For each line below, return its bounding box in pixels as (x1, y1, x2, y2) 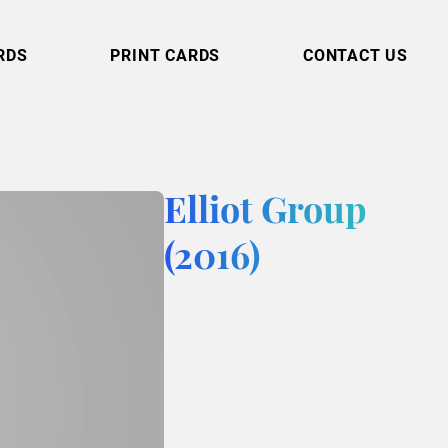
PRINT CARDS (110, 44, 221, 66)
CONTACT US (303, 44, 408, 66)
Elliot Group (164, 195, 368, 232)
